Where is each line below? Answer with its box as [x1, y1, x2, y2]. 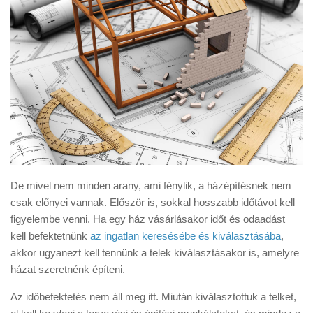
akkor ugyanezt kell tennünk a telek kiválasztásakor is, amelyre [10, 246, 299, 259]
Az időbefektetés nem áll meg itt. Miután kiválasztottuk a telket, [10, 290, 296, 303]
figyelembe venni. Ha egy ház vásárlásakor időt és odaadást [10, 212, 285, 225]
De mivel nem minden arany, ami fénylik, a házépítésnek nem [10, 179, 291, 191]
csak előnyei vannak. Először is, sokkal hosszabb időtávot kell [10, 196, 295, 208]
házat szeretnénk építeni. [10, 263, 125, 275]
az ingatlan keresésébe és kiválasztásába [90, 229, 281, 242]
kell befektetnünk [10, 229, 90, 242]
